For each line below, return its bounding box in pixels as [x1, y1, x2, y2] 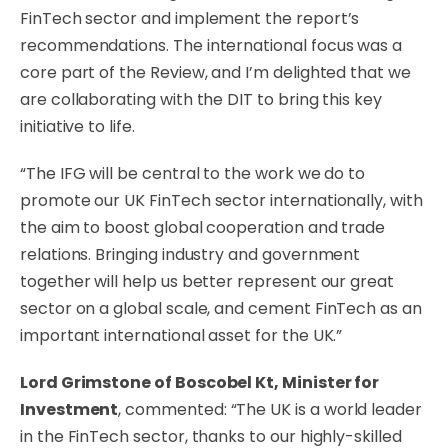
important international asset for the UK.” [20, 324, 343, 347]
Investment [20, 398, 119, 421]
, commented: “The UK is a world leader [118, 398, 422, 421]
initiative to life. [20, 115, 135, 138]
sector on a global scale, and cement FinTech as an [20, 297, 422, 320]
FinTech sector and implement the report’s [20, 7, 360, 30]
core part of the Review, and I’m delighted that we [20, 61, 411, 84]
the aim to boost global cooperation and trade [20, 216, 386, 239]
